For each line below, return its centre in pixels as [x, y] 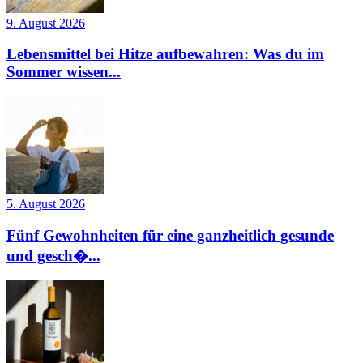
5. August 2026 [46, 203]
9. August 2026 [46, 23]
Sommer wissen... [64, 72]
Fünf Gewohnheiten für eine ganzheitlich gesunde [170, 235]
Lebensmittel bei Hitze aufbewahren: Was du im [165, 54]
